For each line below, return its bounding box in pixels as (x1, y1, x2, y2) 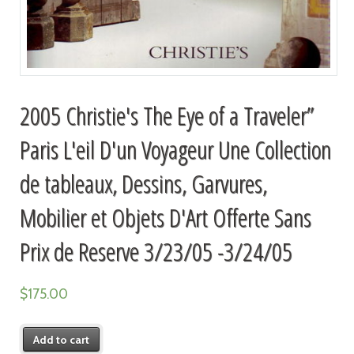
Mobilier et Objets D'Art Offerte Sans (19, 199, 311, 234)
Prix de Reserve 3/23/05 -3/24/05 (19, 233, 292, 268)
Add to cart (33, 332, 90, 347)
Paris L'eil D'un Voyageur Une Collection (19, 131, 331, 166)
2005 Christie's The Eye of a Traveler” (19, 97, 314, 132)
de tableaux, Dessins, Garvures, (19, 165, 267, 200)
